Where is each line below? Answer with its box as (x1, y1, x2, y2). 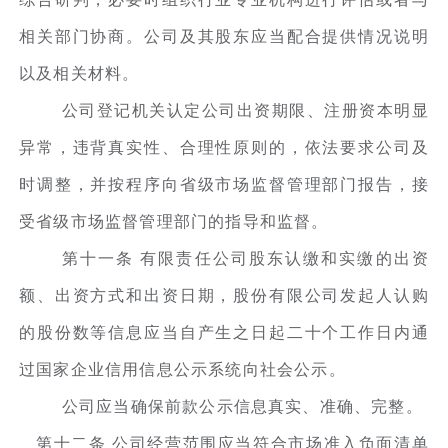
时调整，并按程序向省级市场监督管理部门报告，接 (19, 175, 429, 193)
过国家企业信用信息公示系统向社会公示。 (19, 360, 346, 378)
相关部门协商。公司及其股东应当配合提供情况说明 (19, 27, 429, 45)
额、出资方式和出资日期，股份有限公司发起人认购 (19, 286, 429, 304)
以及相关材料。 (19, 64, 140, 82)
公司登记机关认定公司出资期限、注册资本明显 (61, 101, 429, 119)
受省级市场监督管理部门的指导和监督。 (19, 212, 329, 230)
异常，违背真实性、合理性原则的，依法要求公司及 (19, 138, 429, 156)
